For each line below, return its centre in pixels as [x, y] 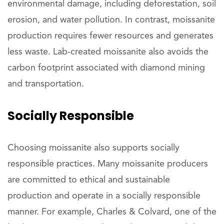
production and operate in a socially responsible [104, 196]
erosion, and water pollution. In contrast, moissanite [111, 20]
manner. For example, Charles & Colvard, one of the [112, 212]
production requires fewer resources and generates [110, 36]
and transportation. [46, 84]
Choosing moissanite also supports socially [93, 148]
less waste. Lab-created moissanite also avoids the [108, 52]
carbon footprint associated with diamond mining [106, 68]
